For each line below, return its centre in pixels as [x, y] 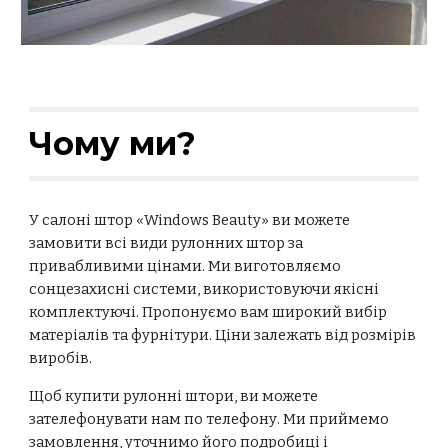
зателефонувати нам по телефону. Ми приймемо [209, 419]
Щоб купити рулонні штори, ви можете [174, 396]
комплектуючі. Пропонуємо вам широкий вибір [208, 312]
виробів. [61, 358]
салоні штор [88, 220]
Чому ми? [113, 144]
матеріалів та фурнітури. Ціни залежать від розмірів [223, 335]
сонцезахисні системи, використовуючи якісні [204, 289]
